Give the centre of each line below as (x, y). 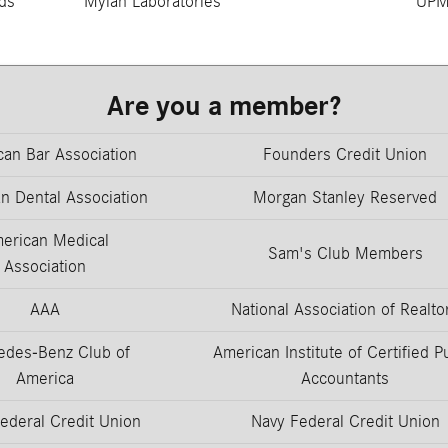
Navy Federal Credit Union (345, 421)
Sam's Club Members (345, 253)
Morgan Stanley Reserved (345, 197)
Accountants (345, 378)
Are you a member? (224, 106)
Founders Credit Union (345, 154)
